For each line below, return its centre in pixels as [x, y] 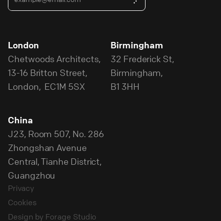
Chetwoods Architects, [54, 58]
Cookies [22, 202]
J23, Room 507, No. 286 [56, 133]
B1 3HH [125, 86]
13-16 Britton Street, [48, 72]
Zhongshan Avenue [47, 147]
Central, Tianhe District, [55, 161]
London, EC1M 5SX [46, 86]
